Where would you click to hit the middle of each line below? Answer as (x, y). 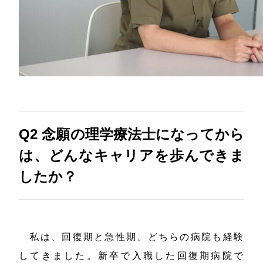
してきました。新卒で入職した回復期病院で (131, 255)
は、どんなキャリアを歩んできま (131, 155)
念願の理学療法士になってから (143, 134)
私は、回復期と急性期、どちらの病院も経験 (131, 237)
